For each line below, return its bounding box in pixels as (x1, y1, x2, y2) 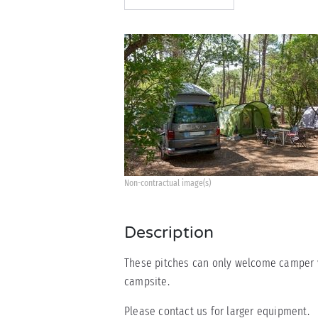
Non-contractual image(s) (124, 177, 211, 188)
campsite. (124, 274, 170, 289)
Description (124, 223, 214, 243)
